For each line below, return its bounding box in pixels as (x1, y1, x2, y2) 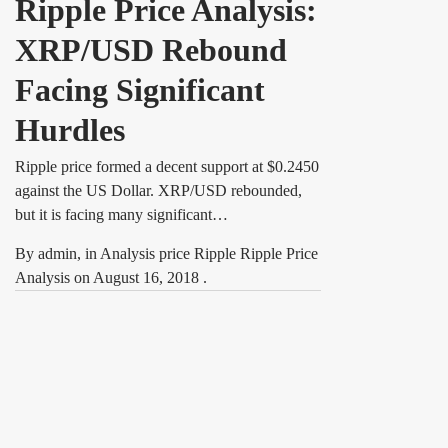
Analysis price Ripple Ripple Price (100, 245, 318, 262)
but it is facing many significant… (15, 206, 228, 223)
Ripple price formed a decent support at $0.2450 (15, 158, 319, 175)
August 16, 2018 (93, 269, 203, 286)
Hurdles (15, 112, 125, 148)
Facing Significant (15, 72, 265, 108)
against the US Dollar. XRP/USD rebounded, (15, 182, 302, 199)
